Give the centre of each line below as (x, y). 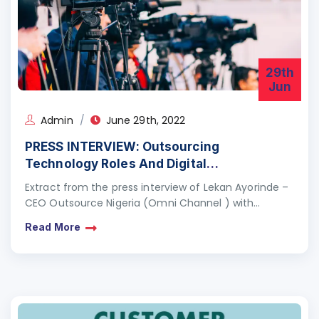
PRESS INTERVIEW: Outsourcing (122, 147)
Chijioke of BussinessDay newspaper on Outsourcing (156, 219)
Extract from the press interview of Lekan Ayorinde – (157, 187)
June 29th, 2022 (146, 120)
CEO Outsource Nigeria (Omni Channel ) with (140, 203)
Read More (53, 226)
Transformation (73, 181)
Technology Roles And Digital (116, 164)
